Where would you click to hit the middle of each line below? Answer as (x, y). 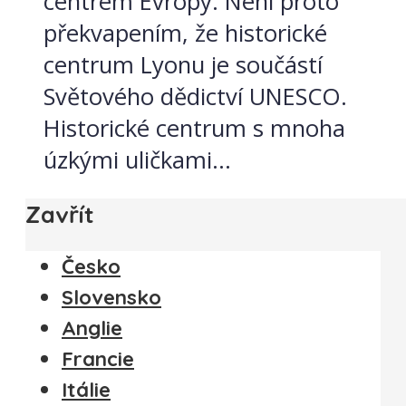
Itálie (86, 389)
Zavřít (60, 214)
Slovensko (111, 297)
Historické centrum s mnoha (194, 128)
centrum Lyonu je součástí (183, 64)
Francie (98, 358)
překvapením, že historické (185, 33)
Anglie (92, 328)
